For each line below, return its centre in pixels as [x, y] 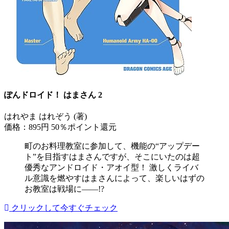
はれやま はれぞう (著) [45, 116]
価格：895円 [28, 127]
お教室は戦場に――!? [64, 189]
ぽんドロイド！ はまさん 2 [53, 95]
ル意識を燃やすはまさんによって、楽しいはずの [114, 178]
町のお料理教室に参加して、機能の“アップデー [112, 146]
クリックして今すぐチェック [63, 208]
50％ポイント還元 [84, 127]
